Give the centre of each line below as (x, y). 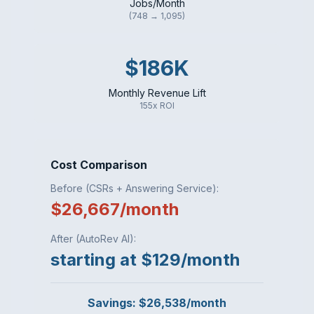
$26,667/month (115, 209)
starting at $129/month (145, 260)
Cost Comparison (99, 165)
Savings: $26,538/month (157, 303)
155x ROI (157, 105)
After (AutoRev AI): (93, 239)
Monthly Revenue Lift (157, 93)
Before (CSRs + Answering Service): (135, 188)
